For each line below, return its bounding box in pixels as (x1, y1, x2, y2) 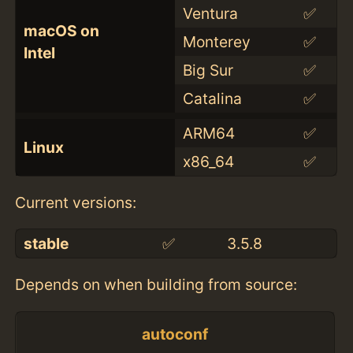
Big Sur (182, 60, 233, 80)
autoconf (142, 325, 209, 344)
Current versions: (15, 193, 137, 213)
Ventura (182, 3, 238, 23)
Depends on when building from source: (15, 275, 298, 295)
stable (23, 234, 69, 254)
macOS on (23, 20, 99, 40)
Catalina (182, 88, 242, 108)
